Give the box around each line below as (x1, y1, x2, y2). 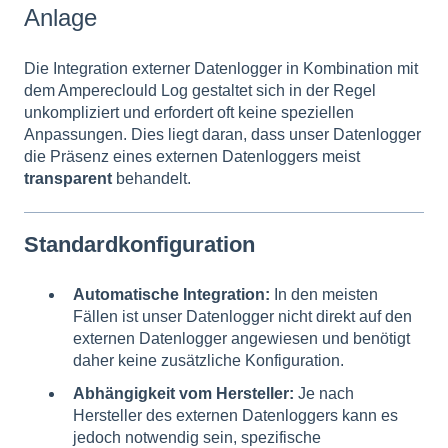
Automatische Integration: (73, 285, 270, 303)
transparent (24, 170, 112, 188)
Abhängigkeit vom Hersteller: (73, 385, 294, 402)
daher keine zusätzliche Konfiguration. (73, 351, 344, 369)
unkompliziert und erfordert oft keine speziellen (24, 104, 354, 122)
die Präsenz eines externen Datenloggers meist (24, 148, 360, 166)
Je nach (294, 385, 354, 402)
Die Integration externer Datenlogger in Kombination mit (24, 60, 418, 78)
